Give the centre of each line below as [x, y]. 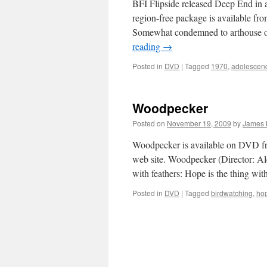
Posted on [149, 123]
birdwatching [232, 193]
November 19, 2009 [199, 123]
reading [148, 46]
